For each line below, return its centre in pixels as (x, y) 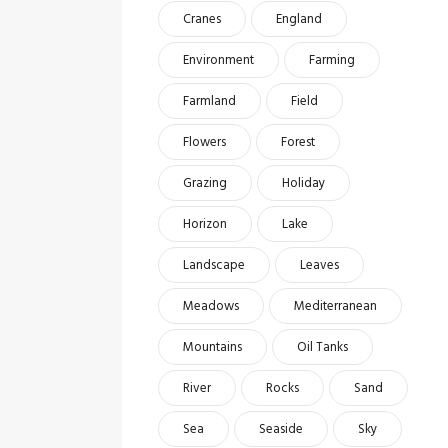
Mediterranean (335, 306)
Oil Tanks (322, 347)
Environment (218, 60)
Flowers (204, 142)
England (299, 19)
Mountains (212, 347)
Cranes (202, 19)
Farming (332, 60)
